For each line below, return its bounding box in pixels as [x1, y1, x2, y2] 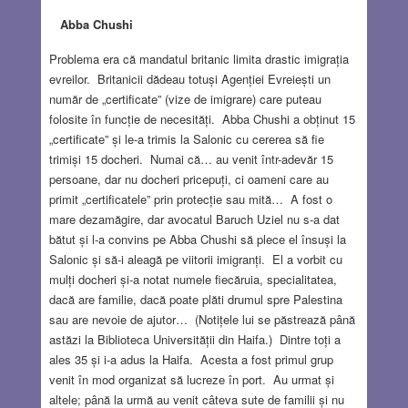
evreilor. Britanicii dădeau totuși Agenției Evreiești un [48, 69, 331, 87]
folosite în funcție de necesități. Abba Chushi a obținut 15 [48, 109, 355, 127]
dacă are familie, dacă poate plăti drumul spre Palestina [48, 290, 342, 308]
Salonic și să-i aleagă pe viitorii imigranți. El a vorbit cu [48, 250, 342, 268]
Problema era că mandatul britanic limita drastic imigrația [48, 49, 349, 67]
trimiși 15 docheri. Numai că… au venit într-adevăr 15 [48, 149, 333, 168]
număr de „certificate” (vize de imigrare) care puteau [48, 89, 321, 107]
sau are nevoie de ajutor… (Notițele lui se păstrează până [48, 310, 355, 328]
